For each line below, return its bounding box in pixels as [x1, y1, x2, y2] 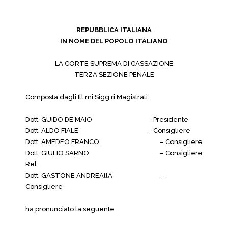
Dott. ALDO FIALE [25, 127, 78, 134]
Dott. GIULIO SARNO [25, 149, 89, 157]
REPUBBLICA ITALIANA [76, 26, 152, 34]
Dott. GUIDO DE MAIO [25, 116, 92, 123]
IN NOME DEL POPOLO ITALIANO [60, 37, 168, 45]
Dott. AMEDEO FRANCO [25, 138, 99, 146]
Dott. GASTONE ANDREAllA [25, 172, 112, 179]
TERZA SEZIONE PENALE [74, 71, 154, 78]
